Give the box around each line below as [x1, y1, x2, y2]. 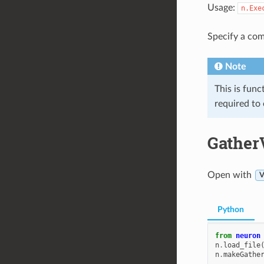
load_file [223, 241, 260, 250]
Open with [207, 170, 254, 180]
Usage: [207, 2, 237, 12]
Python [217, 205, 245, 214]
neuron [235, 232, 260, 240]
